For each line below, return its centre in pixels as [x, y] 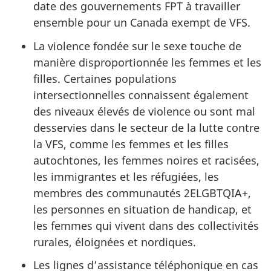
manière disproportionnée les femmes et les [147, 62]
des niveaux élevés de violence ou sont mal [144, 111]
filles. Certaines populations [105, 78]
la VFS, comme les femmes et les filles [131, 144]
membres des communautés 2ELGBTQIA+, [142, 193]
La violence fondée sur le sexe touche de [137, 46]
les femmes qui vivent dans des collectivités [146, 225]
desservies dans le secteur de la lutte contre [146, 127]
